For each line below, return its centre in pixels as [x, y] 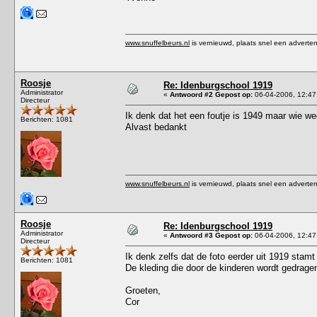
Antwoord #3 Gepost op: [211, 235]
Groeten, [143, 290]
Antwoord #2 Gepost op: [211, 94]
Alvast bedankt [156, 127]
